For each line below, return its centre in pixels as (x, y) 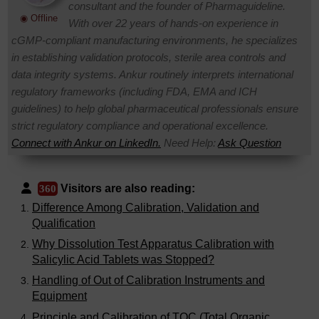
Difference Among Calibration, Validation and (146, 208)
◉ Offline (39, 18)
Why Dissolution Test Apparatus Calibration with (153, 244)
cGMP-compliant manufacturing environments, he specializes (155, 41)
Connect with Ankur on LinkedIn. (86, 143)
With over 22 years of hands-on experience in (173, 23)
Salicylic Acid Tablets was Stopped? (123, 260)
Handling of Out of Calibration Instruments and (148, 281)
